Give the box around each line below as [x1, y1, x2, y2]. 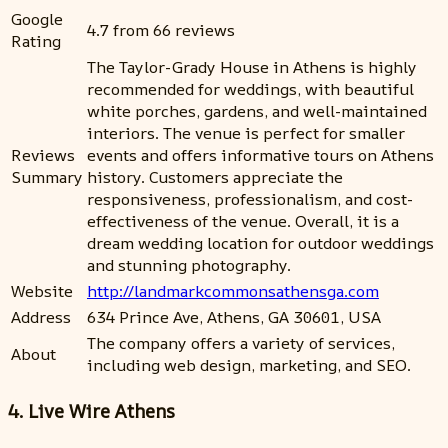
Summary [11, 166, 83, 189]
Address [11, 306, 71, 329]
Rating [11, 30, 61, 53]
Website [11, 280, 73, 303]
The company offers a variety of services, [87, 332, 395, 355]
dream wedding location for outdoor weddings [87, 232, 434, 255]
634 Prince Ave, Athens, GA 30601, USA [87, 306, 381, 329]
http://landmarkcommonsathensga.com [87, 280, 379, 303]
